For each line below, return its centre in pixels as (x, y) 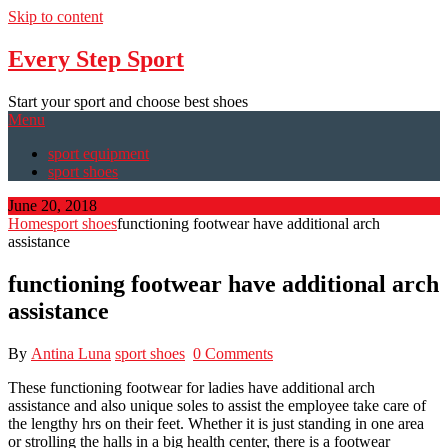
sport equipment (98, 153)
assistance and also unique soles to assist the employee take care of (217, 405)
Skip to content (55, 16)
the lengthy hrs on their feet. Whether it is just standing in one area (216, 423)
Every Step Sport (96, 58)
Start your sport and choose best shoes (128, 101)
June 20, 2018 (52, 205)
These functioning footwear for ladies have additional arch (191, 387)
